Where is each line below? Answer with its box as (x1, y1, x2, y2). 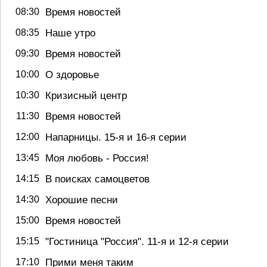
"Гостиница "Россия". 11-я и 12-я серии (45, 235, 229, 247)
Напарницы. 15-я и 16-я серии (45, 131, 187, 143)
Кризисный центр (45, 89, 127, 101)
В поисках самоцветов (45, 173, 150, 185)
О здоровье (45, 69, 99, 80)
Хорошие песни (45, 194, 118, 206)
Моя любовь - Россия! (45, 152, 149, 164)
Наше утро (45, 27, 95, 39)
